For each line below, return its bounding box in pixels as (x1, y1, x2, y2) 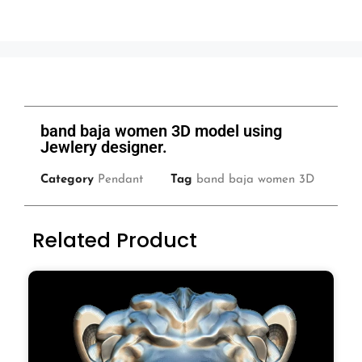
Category (40, 174, 94, 187)
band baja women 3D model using (40, 121, 282, 141)
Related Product (32, 226, 197, 255)
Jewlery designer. (40, 137, 167, 158)
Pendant (98, 174, 143, 187)
